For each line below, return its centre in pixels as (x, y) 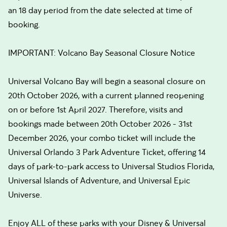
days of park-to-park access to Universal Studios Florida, (111, 166)
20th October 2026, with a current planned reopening (106, 95)
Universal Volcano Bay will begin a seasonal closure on (107, 81)
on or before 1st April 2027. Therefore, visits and (96, 109)
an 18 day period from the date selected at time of (100, 10)
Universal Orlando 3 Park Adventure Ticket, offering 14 (107, 152)
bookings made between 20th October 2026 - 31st (100, 124)
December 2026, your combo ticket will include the (102, 138)
